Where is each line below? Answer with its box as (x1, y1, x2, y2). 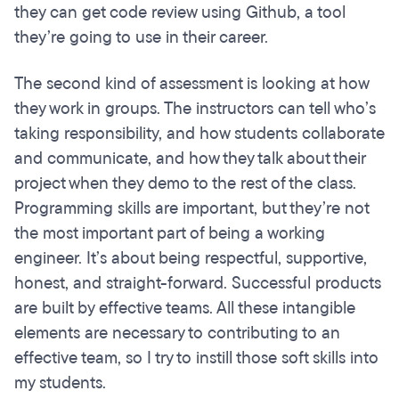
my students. (14, 371, 106, 395)
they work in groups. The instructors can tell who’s (14, 97, 376, 121)
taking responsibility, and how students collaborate (14, 122, 385, 146)
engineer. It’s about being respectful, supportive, (14, 247, 367, 271)
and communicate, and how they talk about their (14, 147, 365, 171)
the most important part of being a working (14, 222, 325, 246)
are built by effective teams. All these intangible (14, 297, 355, 321)
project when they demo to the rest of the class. (14, 172, 356, 196)
